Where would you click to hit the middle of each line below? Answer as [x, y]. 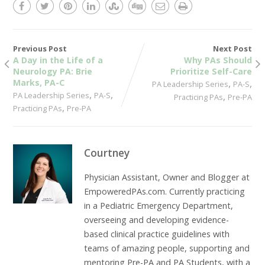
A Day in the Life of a [58, 60]
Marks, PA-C [38, 82]
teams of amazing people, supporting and [167, 248]
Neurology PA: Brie [52, 71]
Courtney [106, 152]
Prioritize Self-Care [211, 71]
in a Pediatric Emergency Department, [158, 205]
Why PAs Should [218, 60]
